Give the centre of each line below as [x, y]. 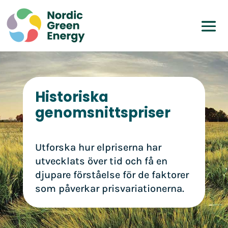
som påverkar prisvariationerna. [109, 189]
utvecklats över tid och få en [101, 161]
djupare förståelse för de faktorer [112, 175]
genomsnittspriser [103, 113]
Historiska [72, 97]
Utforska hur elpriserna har [98, 147]
